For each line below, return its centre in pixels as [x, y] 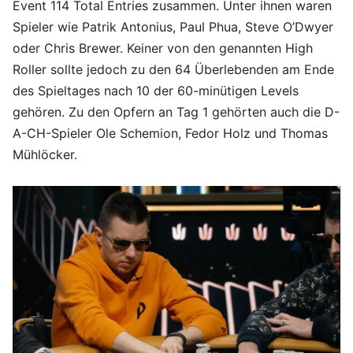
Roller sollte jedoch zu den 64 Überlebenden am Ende [173, 69]
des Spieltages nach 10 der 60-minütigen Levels [156, 90]
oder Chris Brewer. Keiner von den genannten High [163, 48]
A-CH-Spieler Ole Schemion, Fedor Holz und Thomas [170, 133]
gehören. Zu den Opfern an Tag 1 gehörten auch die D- [176, 111]
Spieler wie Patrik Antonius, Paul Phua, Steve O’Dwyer [173, 26]
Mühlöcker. [45, 154]
